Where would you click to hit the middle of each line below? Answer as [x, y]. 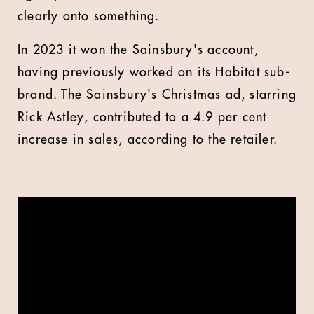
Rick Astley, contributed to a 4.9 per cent [142, 117]
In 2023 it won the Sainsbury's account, [138, 50]
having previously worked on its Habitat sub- [154, 72]
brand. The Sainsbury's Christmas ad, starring [157, 95]
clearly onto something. [89, 16]
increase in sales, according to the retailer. [148, 139]
